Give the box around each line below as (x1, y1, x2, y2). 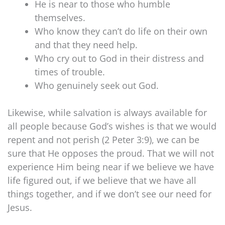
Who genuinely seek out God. (35, 79, 159, 91)
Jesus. (8, 201, 32, 213)
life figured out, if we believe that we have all (8, 174, 196, 186)
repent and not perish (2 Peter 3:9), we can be (8, 133, 199, 146)
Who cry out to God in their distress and (35, 52, 204, 64)
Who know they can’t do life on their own (35, 25, 207, 37)
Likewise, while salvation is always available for (8, 106, 207, 119)
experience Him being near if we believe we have (8, 160, 214, 173)
